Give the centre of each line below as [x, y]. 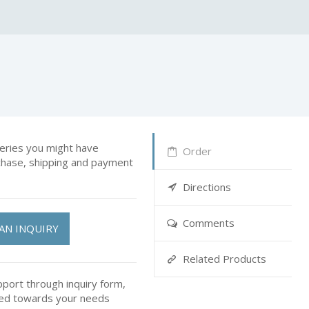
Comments [208, 223]
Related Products [224, 259]
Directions [207, 187]
